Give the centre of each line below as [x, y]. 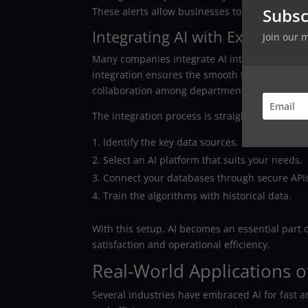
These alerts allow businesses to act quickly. [194, 11]
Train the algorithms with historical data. [198, 195]
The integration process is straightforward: [191, 115]
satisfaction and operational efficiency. [181, 244]
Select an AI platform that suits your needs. [203, 159]
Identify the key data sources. [171, 142]
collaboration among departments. [173, 90]
